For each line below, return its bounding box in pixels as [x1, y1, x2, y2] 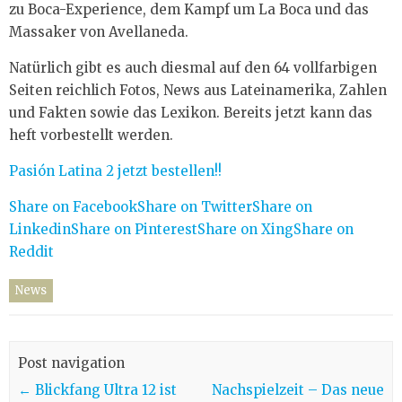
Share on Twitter [137, 198, 252, 215]
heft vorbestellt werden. [9, 127, 173, 144]
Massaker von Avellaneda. [9, 23, 188, 40]
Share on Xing [197, 221, 293, 238]
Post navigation [17, 354, 125, 371]
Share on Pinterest [71, 221, 197, 238]
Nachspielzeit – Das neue [212, 380, 385, 398]
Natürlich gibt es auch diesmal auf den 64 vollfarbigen [9, 59, 377, 76]
